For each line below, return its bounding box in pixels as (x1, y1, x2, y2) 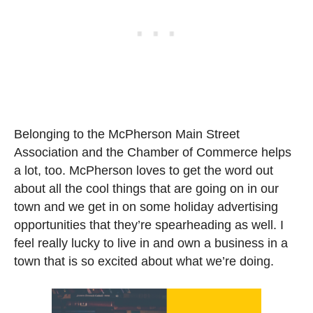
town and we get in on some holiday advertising (14, 199, 278, 214)
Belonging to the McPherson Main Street (14, 126, 240, 141)
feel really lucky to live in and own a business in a (14, 235, 288, 250)
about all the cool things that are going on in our (14, 181, 279, 196)
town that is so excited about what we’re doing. (14, 254, 274, 268)
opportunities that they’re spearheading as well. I (14, 217, 284, 232)
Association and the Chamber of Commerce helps (14, 145, 291, 159)
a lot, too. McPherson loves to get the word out (14, 163, 273, 177)
